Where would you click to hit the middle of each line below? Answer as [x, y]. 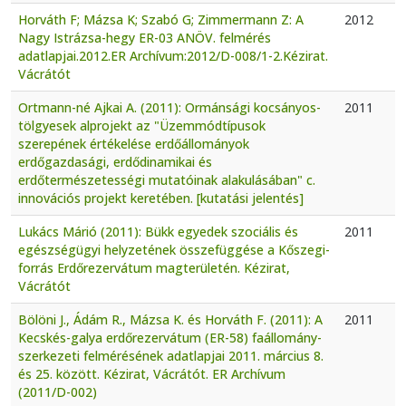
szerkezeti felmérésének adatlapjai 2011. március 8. [171, 355]
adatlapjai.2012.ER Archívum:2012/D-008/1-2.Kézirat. [173, 55]
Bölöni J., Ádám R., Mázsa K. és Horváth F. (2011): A [170, 319]
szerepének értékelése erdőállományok [134, 143]
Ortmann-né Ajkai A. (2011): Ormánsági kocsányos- [169, 107]
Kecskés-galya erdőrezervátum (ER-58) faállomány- [170, 337]
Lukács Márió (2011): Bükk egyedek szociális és [158, 231]
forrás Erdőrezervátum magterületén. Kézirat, [154, 267]
